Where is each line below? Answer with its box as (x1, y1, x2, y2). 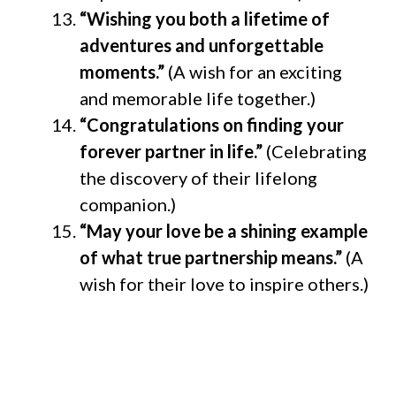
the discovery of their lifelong (80, 166, 317, 188)
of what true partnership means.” (80, 246, 342, 268)
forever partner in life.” (80, 140, 263, 162)
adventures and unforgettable (80, 34, 324, 56)
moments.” (80, 60, 168, 82)
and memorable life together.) (80, 87, 316, 109)
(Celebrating (263, 140, 367, 162)
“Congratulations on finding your (80, 113, 344, 135)
